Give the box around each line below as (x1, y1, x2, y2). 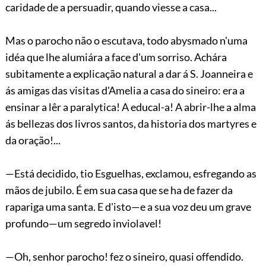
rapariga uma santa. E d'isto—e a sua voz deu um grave (5, 199, 251, 213)
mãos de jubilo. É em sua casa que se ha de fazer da (5, 183, 233, 197)
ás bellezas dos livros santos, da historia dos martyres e (5, 116, 256, 130)
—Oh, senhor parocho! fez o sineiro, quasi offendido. (5, 249, 243, 263)
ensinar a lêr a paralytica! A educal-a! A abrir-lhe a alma (5, 100, 256, 113)
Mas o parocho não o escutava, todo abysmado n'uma (5, 33, 248, 47)
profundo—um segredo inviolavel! (5, 216, 161, 230)
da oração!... (5, 133, 61, 147)
